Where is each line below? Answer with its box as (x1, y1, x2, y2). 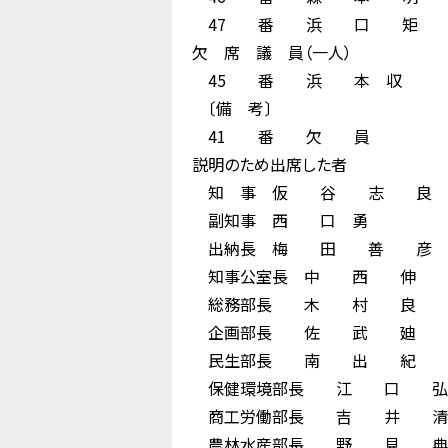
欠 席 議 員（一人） (192, 40, 352, 64)
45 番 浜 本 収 (192, 68, 402, 92)
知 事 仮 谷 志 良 (192, 180, 432, 204)
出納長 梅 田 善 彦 (192, 236, 432, 260)
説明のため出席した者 (192, 152, 347, 176)
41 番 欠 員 (192, 124, 370, 148)
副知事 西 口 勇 (192, 208, 368, 232)
